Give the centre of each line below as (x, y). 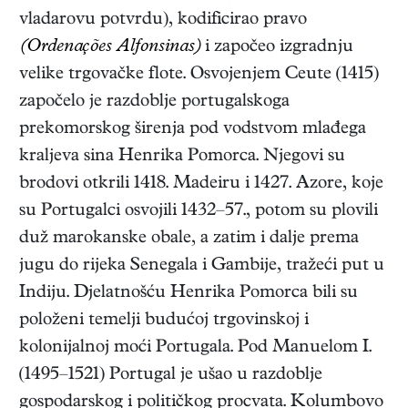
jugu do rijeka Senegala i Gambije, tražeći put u (202, 267)
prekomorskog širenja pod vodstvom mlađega (193, 130)
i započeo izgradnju (277, 48)
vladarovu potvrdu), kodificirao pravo (163, 21)
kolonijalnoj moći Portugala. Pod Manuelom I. (195, 349)
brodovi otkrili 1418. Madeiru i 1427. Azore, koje (201, 185)
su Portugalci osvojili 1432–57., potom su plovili (199, 212)
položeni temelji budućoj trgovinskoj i (164, 321)
